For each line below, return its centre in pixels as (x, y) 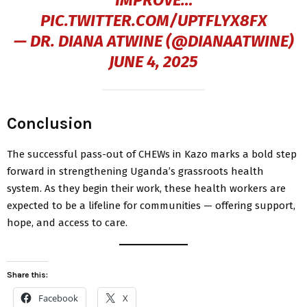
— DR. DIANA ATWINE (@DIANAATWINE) (153, 41)
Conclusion (50, 123)
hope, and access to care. (67, 223)
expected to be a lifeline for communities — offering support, (151, 206)
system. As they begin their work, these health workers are (146, 188)
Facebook (58, 298)
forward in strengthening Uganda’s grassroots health (135, 171)
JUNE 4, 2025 (153, 62)
